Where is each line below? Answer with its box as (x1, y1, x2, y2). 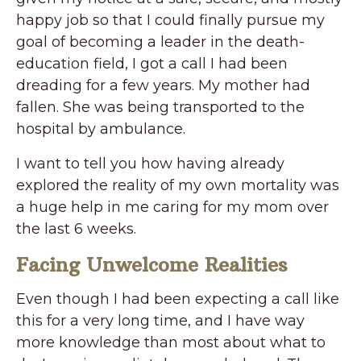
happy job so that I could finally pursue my (16, 10, 325, 29)
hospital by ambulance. (16, 119, 185, 138)
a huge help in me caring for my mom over (16, 197, 329, 216)
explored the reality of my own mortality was (16, 176, 339, 194)
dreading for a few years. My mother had (16, 76, 310, 94)
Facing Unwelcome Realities (16, 251, 288, 276)
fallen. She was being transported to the (16, 98, 305, 116)
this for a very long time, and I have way (16, 311, 305, 330)
